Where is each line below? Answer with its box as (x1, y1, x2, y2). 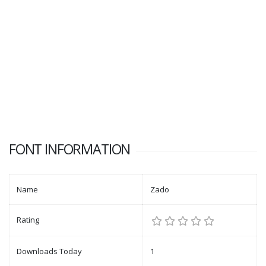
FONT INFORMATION (9, 140, 131, 159)
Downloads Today (17, 246, 82, 257)
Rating (17, 214, 39, 226)
